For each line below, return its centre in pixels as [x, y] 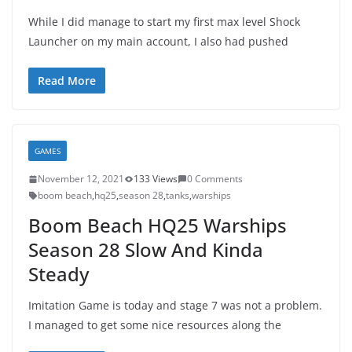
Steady [59, 274]
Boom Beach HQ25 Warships [158, 225]
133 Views [156, 179]
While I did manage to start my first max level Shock [164, 22]
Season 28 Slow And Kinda [146, 249]
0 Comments [215, 179]
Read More [67, 81]
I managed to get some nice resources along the [155, 325]
